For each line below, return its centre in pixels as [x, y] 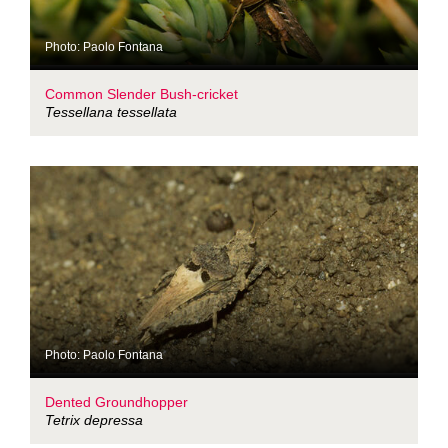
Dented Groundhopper [116, 402]
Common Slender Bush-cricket [141, 94]
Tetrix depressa [94, 420]
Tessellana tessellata [111, 112]
